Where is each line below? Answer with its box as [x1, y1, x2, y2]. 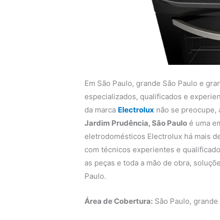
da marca [84, 105, 118, 114]
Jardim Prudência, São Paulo [84, 118, 188, 128]
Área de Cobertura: [84, 196, 153, 206]
